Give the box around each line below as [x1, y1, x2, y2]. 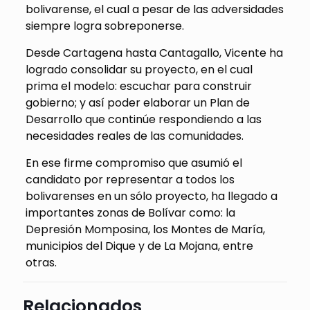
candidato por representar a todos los [25, 172, 235, 188]
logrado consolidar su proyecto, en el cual [25, 62, 253, 78]
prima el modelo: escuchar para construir [25, 78, 252, 95]
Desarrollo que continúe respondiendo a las [25, 111, 262, 128]
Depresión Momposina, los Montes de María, [25, 221, 265, 238]
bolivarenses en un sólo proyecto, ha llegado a [25, 188, 277, 205]
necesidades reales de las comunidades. [25, 128, 244, 145]
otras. [25, 255, 57, 271]
